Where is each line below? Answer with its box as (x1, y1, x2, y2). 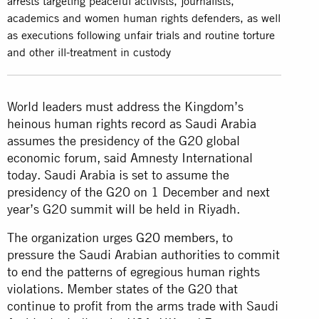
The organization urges (7, 229, 136, 245)
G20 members (136, 229, 215, 245)
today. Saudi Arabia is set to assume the (7, 167, 229, 182)
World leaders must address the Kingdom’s (7, 98, 244, 114)
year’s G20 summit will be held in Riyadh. (7, 201, 240, 216)
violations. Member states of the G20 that (7, 281, 238, 296)
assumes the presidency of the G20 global (7, 132, 240, 148)
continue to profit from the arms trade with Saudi (7, 298, 278, 313)
